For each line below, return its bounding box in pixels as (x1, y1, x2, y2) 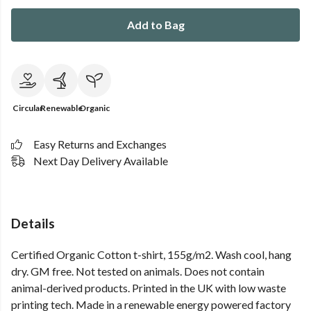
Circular (12, 103, 43, 113)
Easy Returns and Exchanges (33, 137, 167, 151)
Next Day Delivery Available (33, 154, 168, 167)
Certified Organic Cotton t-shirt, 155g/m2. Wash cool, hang (11, 248, 292, 262)
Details (11, 215, 55, 231)
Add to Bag (126, 18, 185, 31)
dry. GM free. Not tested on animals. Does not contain (11, 264, 264, 278)
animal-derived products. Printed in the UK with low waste (11, 281, 286, 295)
